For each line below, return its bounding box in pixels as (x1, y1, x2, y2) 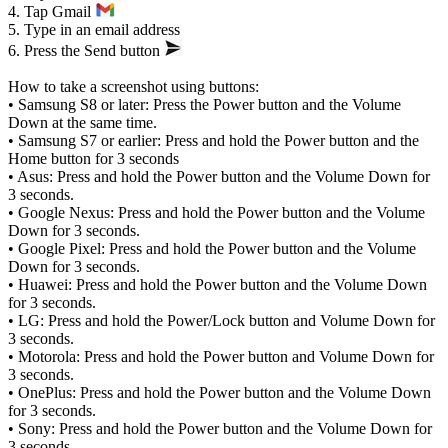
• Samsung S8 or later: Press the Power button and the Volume (8, 96, 401, 114)
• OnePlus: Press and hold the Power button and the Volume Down (8, 384, 431, 402)
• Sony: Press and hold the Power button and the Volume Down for (8, 420, 432, 438)
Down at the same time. (8, 114, 157, 132)
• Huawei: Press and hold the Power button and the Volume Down (8, 276, 427, 294)
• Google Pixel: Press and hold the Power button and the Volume (8, 240, 416, 258)
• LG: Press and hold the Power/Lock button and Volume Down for (8, 312, 435, 330)
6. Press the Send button (8, 42, 164, 60)
